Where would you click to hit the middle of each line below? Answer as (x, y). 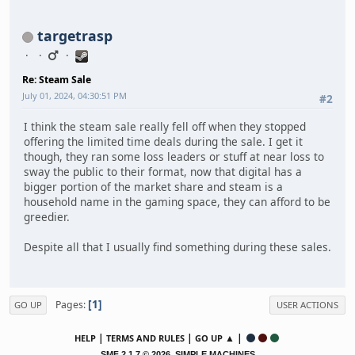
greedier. (47, 217)
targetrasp (75, 35)
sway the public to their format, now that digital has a (163, 172)
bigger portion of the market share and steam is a (153, 187)
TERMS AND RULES (145, 338)
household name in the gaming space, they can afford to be (177, 202)
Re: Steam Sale (57, 79)
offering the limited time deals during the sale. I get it (163, 142)
